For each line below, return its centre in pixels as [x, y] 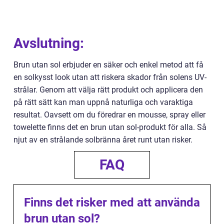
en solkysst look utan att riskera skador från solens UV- [110, 77]
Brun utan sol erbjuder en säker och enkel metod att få [108, 65]
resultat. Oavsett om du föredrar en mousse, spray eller [109, 115]
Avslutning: [49, 43]
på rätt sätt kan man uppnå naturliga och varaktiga [103, 102]
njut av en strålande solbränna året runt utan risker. [103, 140]
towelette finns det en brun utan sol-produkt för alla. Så [110, 127]
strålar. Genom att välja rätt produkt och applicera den [108, 90]
